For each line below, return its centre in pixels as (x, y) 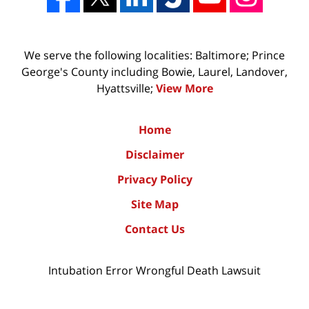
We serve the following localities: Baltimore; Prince (154, 56)
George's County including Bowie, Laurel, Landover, (154, 72)
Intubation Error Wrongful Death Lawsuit (154, 271)
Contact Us (154, 229)
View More (184, 89)
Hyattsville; (126, 89)
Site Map (154, 205)
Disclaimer (154, 155)
